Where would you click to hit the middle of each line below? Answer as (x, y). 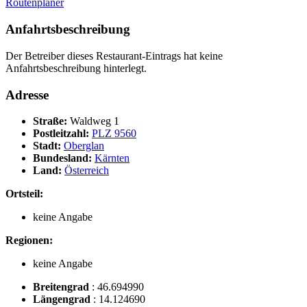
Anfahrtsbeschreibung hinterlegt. (76, 68)
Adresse (27, 95)
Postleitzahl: (62, 134)
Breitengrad (62, 287)
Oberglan (84, 146)
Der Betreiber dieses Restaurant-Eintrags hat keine (114, 56)
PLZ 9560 (114, 134)
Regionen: (29, 241)
